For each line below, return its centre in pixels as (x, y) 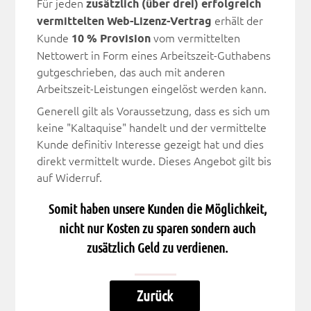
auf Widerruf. (69, 178)
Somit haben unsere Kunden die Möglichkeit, (157, 209)
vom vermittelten (195, 39)
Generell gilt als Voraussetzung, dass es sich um (153, 111)
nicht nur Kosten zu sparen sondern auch (158, 228)
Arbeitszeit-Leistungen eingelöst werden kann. (151, 89)
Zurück (155, 296)
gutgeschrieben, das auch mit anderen (131, 73)
